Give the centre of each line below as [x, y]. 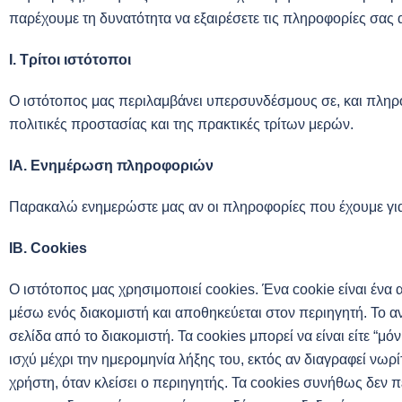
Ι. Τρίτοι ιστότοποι [70, 60]
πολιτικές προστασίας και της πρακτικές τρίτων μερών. [181, 124]
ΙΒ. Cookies [48, 248]
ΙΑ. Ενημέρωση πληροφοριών [111, 166]
